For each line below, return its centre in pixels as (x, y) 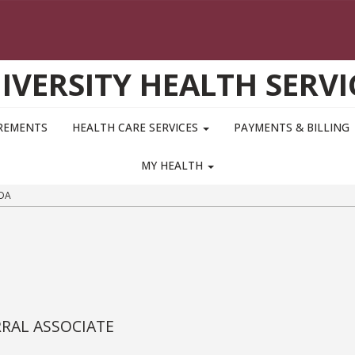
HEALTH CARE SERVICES (136, 128)
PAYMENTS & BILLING (292, 128)
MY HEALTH (174, 166)
